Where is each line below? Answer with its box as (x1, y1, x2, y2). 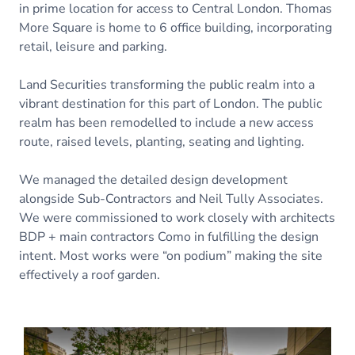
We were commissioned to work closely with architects (19, 209, 335, 227)
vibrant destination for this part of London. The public (19, 95, 322, 113)
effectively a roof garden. (19, 266, 160, 284)
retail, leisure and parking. (19, 38, 167, 55)
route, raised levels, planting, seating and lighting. (19, 133, 304, 151)
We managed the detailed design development (19, 171, 288, 189)
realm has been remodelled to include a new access (19, 114, 314, 132)
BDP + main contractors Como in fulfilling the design (19, 228, 319, 246)
